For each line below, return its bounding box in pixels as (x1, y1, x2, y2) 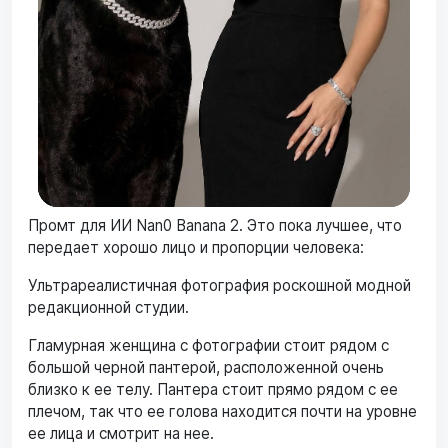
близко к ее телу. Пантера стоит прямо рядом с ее (28, 379, 398, 399)
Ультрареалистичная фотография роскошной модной (28, 275, 411, 295)
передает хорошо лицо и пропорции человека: (28, 237, 364, 257)
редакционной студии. (28, 297, 189, 317)
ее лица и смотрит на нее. (28, 423, 214, 443)
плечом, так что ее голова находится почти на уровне (28, 401, 417, 421)
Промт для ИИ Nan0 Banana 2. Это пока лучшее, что (28, 215, 402, 235)
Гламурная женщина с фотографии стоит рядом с (28, 335, 389, 355)
